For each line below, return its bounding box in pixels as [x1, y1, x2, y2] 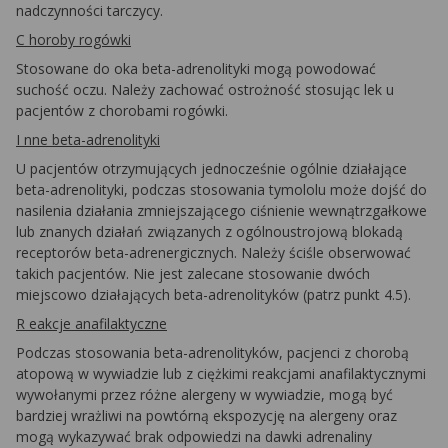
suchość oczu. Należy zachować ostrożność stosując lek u [16, 80, 394, 99]
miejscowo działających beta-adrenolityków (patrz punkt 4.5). [16, 285, 411, 304]
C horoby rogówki [16, 30, 131, 49]
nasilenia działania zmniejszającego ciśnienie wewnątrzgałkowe [16, 201, 427, 220]
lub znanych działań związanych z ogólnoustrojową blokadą [16, 222, 403, 241]
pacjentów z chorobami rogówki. [16, 101, 228, 120]
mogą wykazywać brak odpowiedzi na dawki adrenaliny [16, 427, 372, 446]
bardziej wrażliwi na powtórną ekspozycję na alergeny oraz [16, 406, 397, 425]
